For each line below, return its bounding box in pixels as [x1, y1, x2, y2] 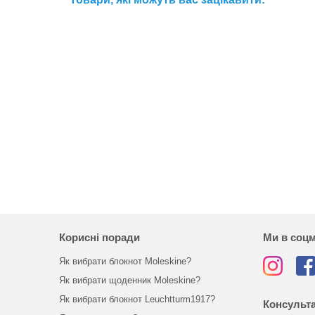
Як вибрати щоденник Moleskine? [58, 275, 200, 285]
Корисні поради [58, 231, 140, 243]
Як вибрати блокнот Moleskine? [58, 256, 191, 266]
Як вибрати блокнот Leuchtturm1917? [58, 294, 215, 304]
